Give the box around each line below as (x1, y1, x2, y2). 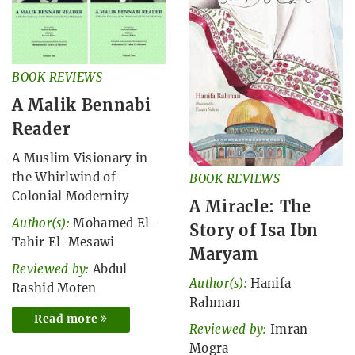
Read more (34, 311, 101, 326)
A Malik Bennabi (12, 95, 151, 116)
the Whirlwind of (12, 170, 116, 185)
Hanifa (250, 275, 292, 291)
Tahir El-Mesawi (12, 235, 115, 250)
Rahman (189, 294, 240, 310)
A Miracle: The (189, 196, 311, 216)
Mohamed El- (73, 216, 157, 231)
